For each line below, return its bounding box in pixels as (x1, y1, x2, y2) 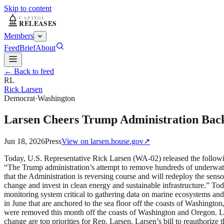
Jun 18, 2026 (4, 136, 45, 145)
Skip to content (4, 4, 51, 12)
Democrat (4, 94, 35, 102)
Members (4, 31, 33, 40)
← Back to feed (4, 67, 54, 75)
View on (61, 136, 90, 145)
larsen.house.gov (90, 136, 143, 145)
